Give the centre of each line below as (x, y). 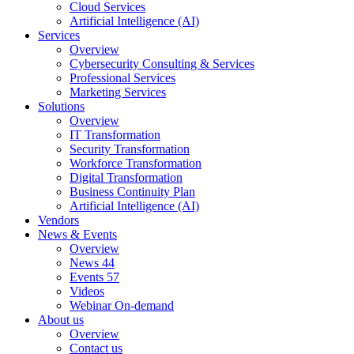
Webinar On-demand (122, 306)
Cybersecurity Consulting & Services (162, 64)
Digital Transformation (126, 178)
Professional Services (122, 78)
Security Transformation (130, 149)
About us (61, 320)
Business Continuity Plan (132, 192)
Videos (87, 292)
